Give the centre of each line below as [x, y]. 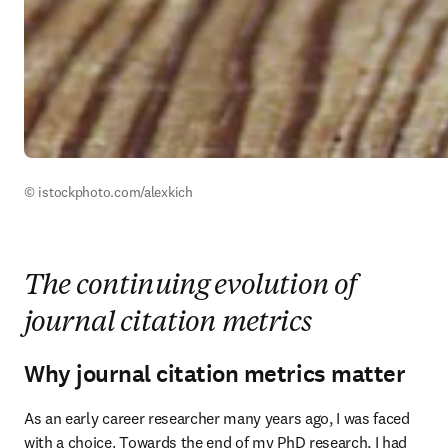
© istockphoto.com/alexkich [108, 192]
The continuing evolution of [190, 287]
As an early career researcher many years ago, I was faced [217, 418]
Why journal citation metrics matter [215, 374]
